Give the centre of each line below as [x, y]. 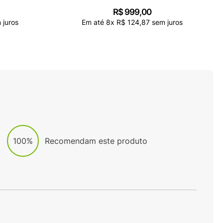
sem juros [166, 22]
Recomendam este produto [96, 141]
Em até [94, 22]
